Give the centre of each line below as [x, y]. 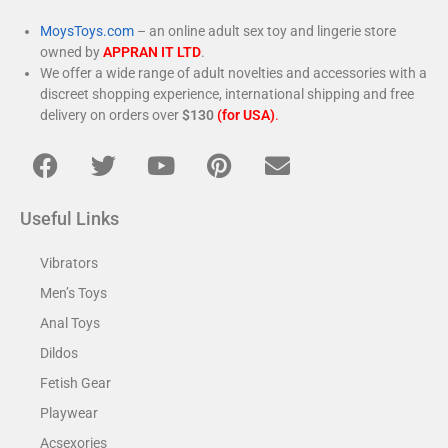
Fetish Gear [75, 383]
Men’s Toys [73, 293]
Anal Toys [70, 323]
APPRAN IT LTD [152, 52]
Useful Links [69, 219]
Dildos [59, 353]
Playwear [69, 413]
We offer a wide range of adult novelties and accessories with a [233, 73]
